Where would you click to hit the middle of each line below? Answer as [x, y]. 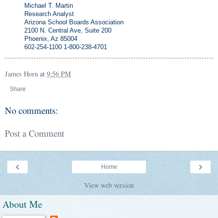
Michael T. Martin [49, 6]
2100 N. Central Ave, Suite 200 [68, 31]
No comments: [31, 110]
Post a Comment [35, 133]
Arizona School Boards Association [74, 22]
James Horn [21, 73]
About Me [22, 204]
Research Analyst [49, 14]
